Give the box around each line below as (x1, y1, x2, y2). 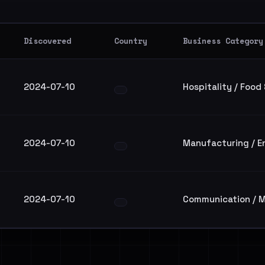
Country (114, 35, 147, 47)
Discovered (24, 35, 71, 47)
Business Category (183, 35, 263, 47)
